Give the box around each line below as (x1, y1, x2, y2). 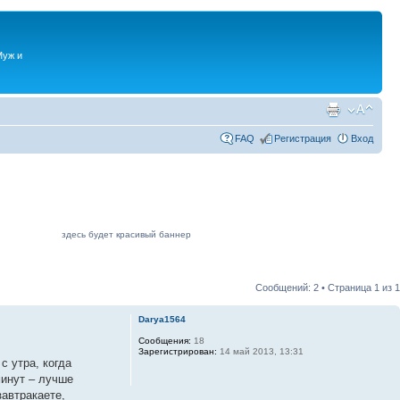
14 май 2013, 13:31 (216, 346, 304, 356)
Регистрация (274, 132, 331, 144)
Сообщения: (137, 335, 191, 346)
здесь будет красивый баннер (62, 229, 191, 239)
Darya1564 (137, 313, 186, 324)
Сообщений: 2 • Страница (255, 281, 374, 293)
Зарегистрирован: (137, 346, 217, 356)
